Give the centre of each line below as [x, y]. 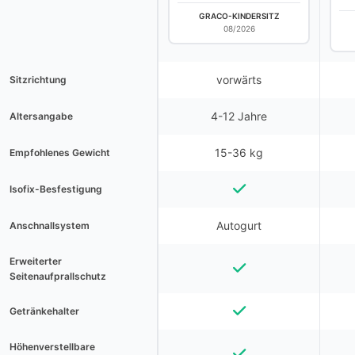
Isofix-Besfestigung [56, 189]
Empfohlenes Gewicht [60, 153]
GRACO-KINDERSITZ [239, 16]
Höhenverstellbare [52, 347]
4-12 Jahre [239, 116]
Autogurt [239, 225]
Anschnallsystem [50, 225]
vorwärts [239, 80]
